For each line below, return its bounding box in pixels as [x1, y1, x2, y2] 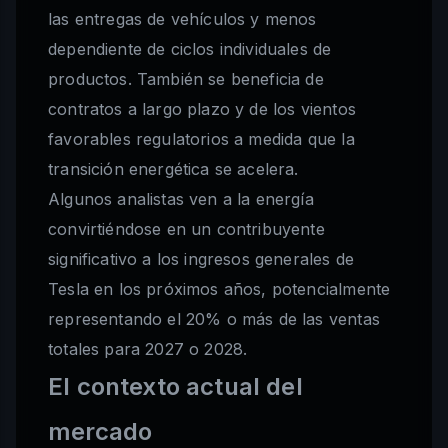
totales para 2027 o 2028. [48, 339, 248, 360]
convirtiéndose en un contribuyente [48, 219, 325, 240]
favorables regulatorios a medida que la [48, 129, 355, 150]
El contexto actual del [48, 372, 303, 402]
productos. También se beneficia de [48, 69, 324, 90]
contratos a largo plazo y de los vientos [48, 99, 356, 120]
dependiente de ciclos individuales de [48, 39, 332, 60]
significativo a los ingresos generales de [48, 249, 355, 270]
